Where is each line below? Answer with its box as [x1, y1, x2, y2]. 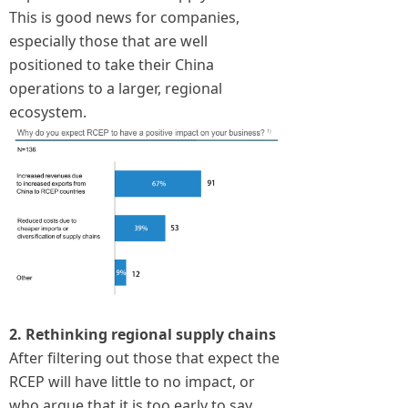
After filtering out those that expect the [9, 347, 280, 368]
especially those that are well [9, 30, 208, 51]
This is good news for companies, [9, 6, 240, 27]
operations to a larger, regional [9, 77, 222, 98]
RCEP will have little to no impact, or [9, 371, 255, 392]
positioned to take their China [9, 54, 214, 75]
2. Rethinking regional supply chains [9, 323, 276, 344]
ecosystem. [9, 101, 87, 122]
